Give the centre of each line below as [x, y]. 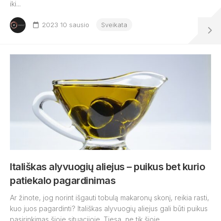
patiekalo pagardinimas [63, 181]
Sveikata [114, 25]
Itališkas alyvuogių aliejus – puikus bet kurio [107, 167]
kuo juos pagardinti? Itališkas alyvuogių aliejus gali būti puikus [109, 208]
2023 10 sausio [66, 25]
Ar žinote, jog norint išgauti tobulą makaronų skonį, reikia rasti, [110, 198]
